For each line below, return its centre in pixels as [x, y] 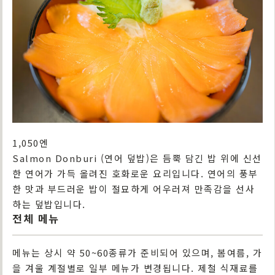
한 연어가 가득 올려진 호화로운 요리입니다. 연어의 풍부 [135, 174]
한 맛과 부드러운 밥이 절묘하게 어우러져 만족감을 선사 [134, 189]
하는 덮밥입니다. [49, 204]
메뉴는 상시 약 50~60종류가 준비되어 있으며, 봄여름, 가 [137, 253]
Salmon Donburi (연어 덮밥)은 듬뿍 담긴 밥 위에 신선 [137, 158]
